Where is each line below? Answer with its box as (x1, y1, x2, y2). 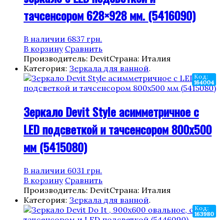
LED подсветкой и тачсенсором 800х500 (24, 120, 212, 138)
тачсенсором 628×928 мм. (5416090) (24, 6, 195, 25)
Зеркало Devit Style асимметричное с (24, 103, 199, 121)
